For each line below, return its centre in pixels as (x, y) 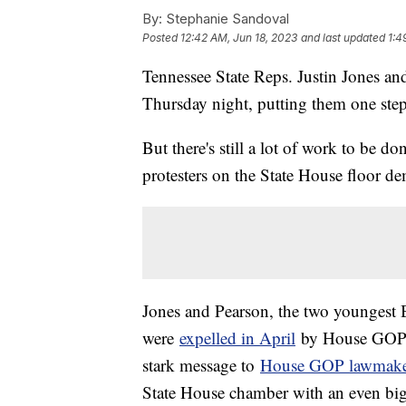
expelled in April (237, 338)
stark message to (201, 365)
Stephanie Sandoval (226, 19)
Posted (161, 38)
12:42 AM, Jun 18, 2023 (239, 38)
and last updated (343, 38)
